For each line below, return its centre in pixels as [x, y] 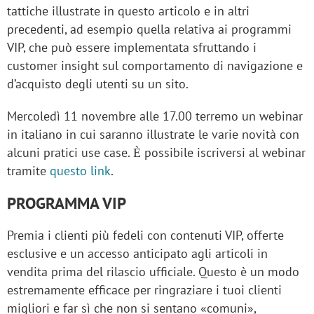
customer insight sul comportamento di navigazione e [155, 66]
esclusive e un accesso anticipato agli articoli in [137, 254]
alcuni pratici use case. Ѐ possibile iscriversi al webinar [156, 153]
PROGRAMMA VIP [67, 203]
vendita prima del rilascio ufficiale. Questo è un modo [153, 272]
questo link [80, 171]
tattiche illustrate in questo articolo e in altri [128, 11]
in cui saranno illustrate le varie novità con [181, 135]
